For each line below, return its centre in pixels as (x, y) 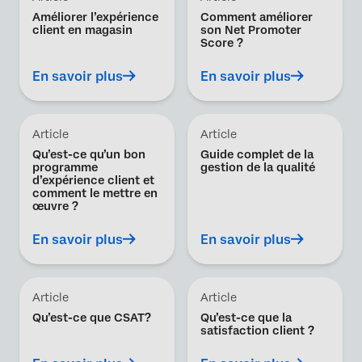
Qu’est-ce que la (246, 318)
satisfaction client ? (257, 330)
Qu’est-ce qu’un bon (89, 154)
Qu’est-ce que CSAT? (92, 318)
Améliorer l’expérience (95, 17)
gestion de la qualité (258, 167)
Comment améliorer (257, 17)
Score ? (222, 43)
